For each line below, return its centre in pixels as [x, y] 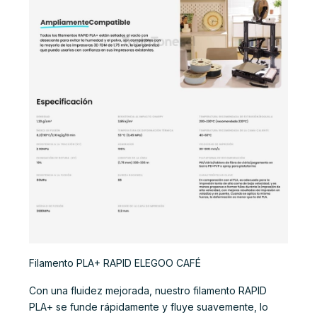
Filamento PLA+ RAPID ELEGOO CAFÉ [115, 263]
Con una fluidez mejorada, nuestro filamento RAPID [148, 290]
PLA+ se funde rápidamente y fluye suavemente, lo [149, 306]
